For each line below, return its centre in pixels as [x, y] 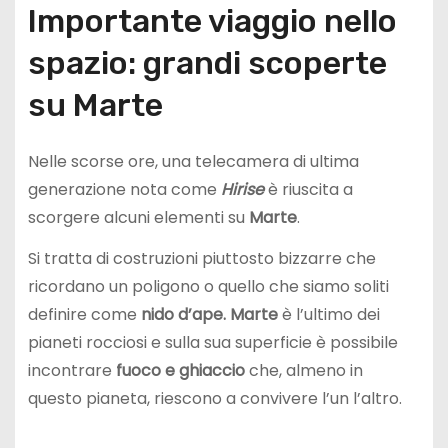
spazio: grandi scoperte [207, 63]
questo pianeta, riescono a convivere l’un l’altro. [214, 399]
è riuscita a [308, 190]
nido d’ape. [183, 315]
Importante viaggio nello [212, 21]
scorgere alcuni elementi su [138, 218]
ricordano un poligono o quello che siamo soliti [208, 287]
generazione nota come [124, 190]
